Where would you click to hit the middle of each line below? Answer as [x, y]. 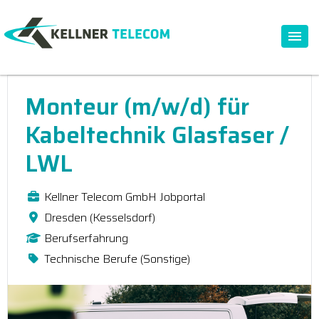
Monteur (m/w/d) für [137, 106]
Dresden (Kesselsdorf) [100, 218]
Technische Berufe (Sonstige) [117, 259]
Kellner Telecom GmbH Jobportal [125, 197]
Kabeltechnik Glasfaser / [157, 135]
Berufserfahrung [86, 238]
